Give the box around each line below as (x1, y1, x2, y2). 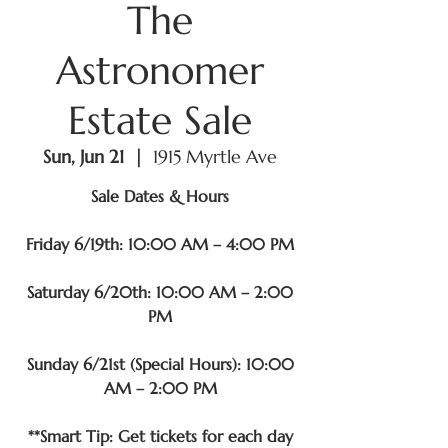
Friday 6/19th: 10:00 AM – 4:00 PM (26, 234, 294, 254)
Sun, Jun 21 (43, 145, 124, 168)
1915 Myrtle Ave (153, 145, 277, 168)
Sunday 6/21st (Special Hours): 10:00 (26, 354, 294, 374)
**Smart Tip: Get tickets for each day (27, 426, 293, 446)
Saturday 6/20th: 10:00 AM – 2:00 (27, 282, 293, 302)
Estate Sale (68, 96, 252, 145)
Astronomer (56, 46, 264, 95)
